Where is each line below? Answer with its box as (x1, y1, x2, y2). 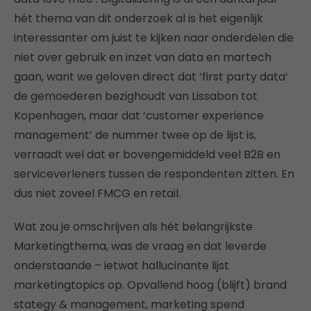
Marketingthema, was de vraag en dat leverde (14, 237, 267, 254)
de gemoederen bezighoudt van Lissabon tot (14, 87, 258, 104)
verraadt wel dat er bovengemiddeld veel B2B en (14, 146, 280, 162)
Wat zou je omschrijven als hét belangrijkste (14, 218, 253, 235)
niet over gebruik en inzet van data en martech (14, 49, 271, 65)
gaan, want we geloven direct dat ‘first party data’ (14, 68, 288, 85)
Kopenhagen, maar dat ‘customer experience (14, 107, 264, 124)
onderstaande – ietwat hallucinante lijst (14, 257, 229, 274)
